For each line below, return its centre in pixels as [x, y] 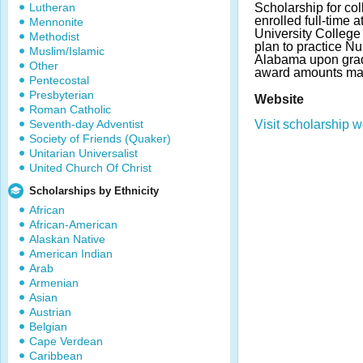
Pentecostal [59, 80]
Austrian [50, 312]
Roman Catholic [70, 109]
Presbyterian [62, 95]
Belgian [48, 327]
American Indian [71, 254]
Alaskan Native [67, 239]
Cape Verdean [66, 341]
